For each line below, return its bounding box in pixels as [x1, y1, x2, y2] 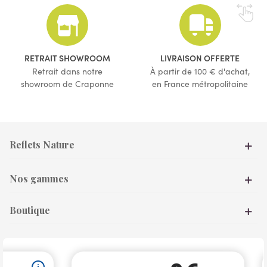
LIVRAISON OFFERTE [160, 52, 240, 64]
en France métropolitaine [152, 78, 248, 90]
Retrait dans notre [32, 66, 103, 77]
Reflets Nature [10, 138, 74, 151]
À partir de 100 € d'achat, [150, 66, 250, 77]
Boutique [10, 203, 50, 216]
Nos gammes [10, 172, 69, 185]
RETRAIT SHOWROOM [24, 52, 110, 64]
